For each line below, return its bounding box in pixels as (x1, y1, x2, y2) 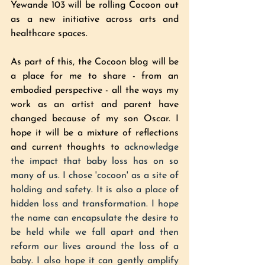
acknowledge (124, 143, 179, 152)
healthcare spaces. (11, 29, 91, 38)
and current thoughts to (11, 143, 124, 152)
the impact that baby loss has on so (11, 157, 179, 166)
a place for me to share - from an (11, 72, 179, 81)
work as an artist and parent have (11, 100, 179, 109)
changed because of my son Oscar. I (11, 114, 179, 124)
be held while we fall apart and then (11, 228, 179, 237)
